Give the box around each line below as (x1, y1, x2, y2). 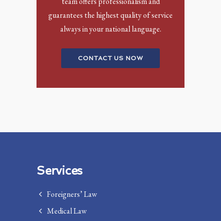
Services (37, 163, 83, 178)
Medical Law (47, 205, 87, 216)
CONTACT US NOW (78, 54, 143, 62)
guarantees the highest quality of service (48, 9, 173, 20)
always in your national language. (60, 23, 161, 34)
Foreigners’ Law (47, 188, 97, 199)
